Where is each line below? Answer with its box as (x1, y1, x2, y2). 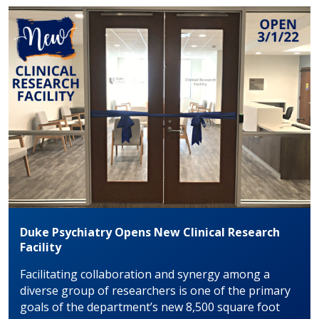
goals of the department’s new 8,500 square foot (20, 299, 280, 315)
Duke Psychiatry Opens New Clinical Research (20, 224, 280, 241)
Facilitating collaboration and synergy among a (20, 266, 270, 283)
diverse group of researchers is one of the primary (20, 283, 291, 299)
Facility (20, 239, 61, 256)
